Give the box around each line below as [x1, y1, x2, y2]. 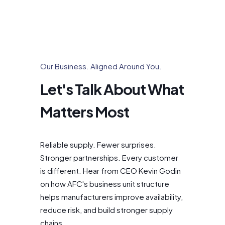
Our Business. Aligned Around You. [40, 61, 162, 71]
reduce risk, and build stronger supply [40, 204, 173, 214]
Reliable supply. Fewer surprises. [40, 139, 156, 149]
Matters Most [40, 102, 129, 121]
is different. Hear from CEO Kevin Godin [40, 165, 181, 175]
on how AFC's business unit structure [40, 178, 169, 188]
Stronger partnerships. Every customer [40, 152, 178, 162]
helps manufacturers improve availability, [40, 191, 183, 201]
